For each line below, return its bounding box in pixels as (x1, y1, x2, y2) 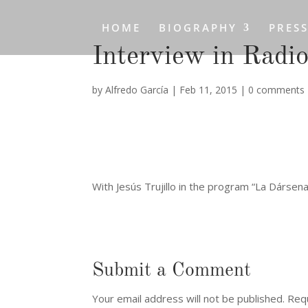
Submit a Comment (92, 261, 252, 280)
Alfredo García (105, 83, 169, 96)
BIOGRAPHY (158, 21, 237, 34)
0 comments (248, 83, 305, 96)
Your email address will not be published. (92, 291, 285, 305)
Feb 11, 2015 (179, 83, 238, 96)
